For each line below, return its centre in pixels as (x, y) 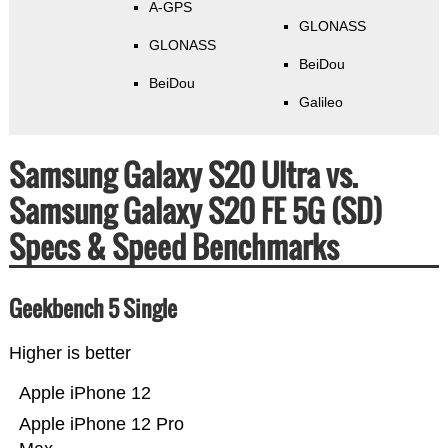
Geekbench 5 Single (149, 308)
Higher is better (69, 353)
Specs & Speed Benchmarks (173, 247)
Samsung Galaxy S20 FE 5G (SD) (195, 211)
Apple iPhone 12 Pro (101, 424)
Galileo (320, 102)
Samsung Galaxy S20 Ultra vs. (183, 175)
